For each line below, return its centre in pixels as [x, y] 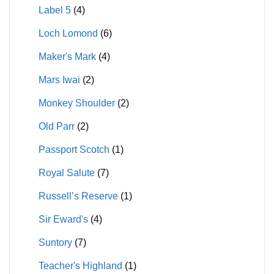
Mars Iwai [59, 80]
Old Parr [56, 126]
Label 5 [54, 10]
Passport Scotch [74, 149]
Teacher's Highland [80, 265]
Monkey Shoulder [76, 103]
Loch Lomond [68, 33]
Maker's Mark [67, 56]
